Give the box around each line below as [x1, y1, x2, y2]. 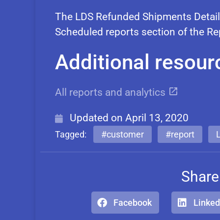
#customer [101, 129, 144, 140]
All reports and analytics [55, 86, 168, 99]
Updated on [70, 112, 125, 124]
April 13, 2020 [125, 112, 189, 124]
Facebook [113, 197, 152, 208]
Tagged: [55, 129, 86, 140]
